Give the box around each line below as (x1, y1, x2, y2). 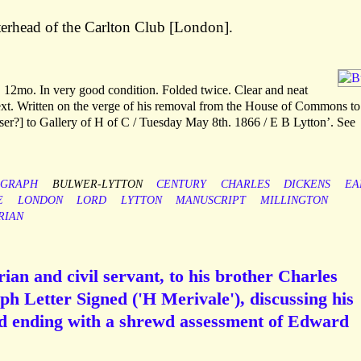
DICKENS (284, 178, 331, 191)
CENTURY (156, 178, 207, 191)
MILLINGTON (259, 194, 328, 207)
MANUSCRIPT (176, 194, 247, 207)
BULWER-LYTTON (52, 178, 143, 191)
